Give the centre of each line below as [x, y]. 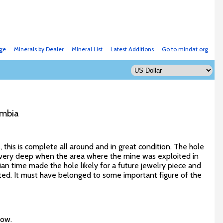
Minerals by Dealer [39, 49]
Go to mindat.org [185, 49]
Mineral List [87, 49]
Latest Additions [132, 49]
